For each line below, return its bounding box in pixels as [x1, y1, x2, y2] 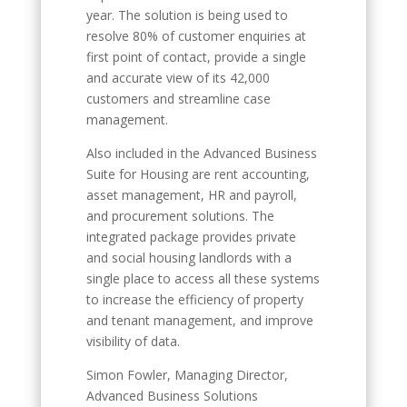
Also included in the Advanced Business [85, 144, 317, 162]
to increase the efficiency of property [85, 291, 303, 308]
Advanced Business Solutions [85, 387, 258, 404]
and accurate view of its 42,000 [85, 69, 270, 86]
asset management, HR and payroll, [85, 186, 297, 203]
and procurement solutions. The [85, 207, 274, 224]
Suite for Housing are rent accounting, [85, 165, 310, 183]
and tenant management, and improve [85, 312, 313, 329]
